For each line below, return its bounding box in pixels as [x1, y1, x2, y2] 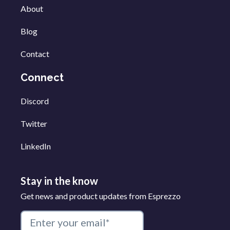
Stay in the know [21, 175, 98, 187]
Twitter [21, 119, 47, 129]
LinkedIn [21, 141, 51, 151]
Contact [21, 49, 49, 59]
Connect [21, 71, 64, 84]
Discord [21, 96, 49, 106]
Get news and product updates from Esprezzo [21, 191, 181, 201]
